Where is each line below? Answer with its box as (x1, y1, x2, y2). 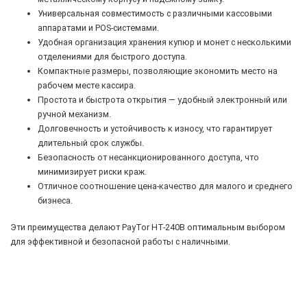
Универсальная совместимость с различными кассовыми (38, 8, 272, 19)
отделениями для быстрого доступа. (38, 51, 187, 62)
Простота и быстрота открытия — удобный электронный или (38, 95, 287, 106)
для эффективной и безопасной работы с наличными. (10, 236, 230, 247)
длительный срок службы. (38, 138, 144, 149)
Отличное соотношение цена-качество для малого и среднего (38, 181, 293, 192)
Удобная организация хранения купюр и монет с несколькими (38, 37, 291, 48)
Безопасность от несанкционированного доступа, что (38, 152, 259, 163)
